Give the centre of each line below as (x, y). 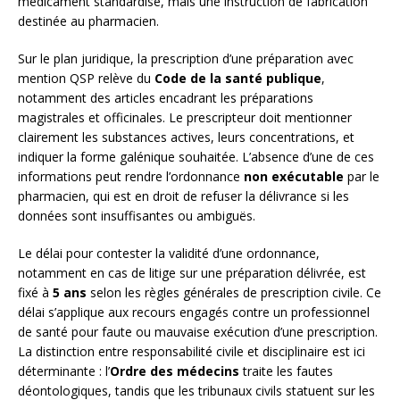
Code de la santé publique (238, 79)
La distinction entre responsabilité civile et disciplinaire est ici (192, 352)
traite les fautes (286, 371)
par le (362, 177)
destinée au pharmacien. (88, 21)
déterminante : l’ (64, 371)
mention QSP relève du (86, 79)
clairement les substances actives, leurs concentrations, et (186, 137)
